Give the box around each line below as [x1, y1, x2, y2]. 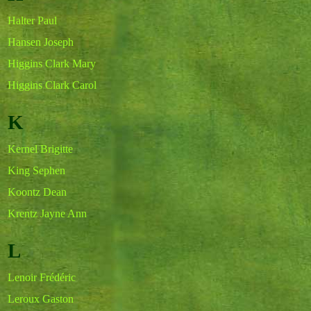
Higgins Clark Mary [8, 58, 96, 69]
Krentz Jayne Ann [8, 208, 87, 219]
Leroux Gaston [8, 293, 74, 305]
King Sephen [8, 165, 65, 176]
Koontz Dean [8, 186, 67, 198]
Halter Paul [8, 15, 57, 26]
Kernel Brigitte [8, 143, 73, 155]
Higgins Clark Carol [8, 79, 96, 91]
